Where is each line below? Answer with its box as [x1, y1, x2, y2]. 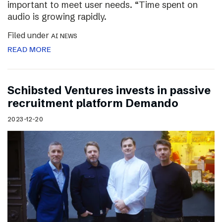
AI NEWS [51, 32, 77, 40]
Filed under [7, 30, 51, 40]
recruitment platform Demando [7, 96, 178, 110]
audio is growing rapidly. [7, 10, 107, 22]
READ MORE [7, 44, 51, 54]
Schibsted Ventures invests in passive [7, 83, 211, 97]
